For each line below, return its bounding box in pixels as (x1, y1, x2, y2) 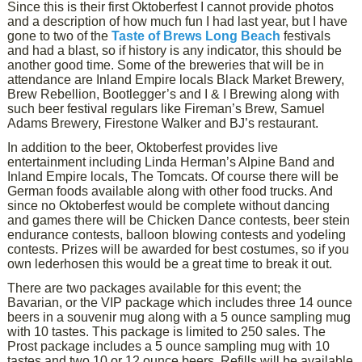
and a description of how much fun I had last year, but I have (7, 15, 348, 28)
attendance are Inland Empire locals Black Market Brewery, (7, 73, 345, 86)
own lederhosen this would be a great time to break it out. (7, 257, 333, 271)
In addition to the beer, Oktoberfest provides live (7, 141, 279, 154)
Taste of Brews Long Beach (112, 29, 281, 43)
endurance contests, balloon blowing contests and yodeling (7, 228, 347, 242)
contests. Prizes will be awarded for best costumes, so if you (7, 242, 350, 256)
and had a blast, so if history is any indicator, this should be (7, 44, 343, 57)
